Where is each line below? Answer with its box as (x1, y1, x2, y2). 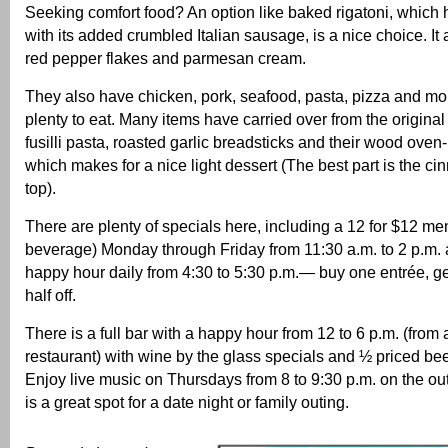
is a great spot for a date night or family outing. (25, 393, 349, 412)
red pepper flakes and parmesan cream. (25, 49, 306, 68)
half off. (25, 286, 76, 305)
